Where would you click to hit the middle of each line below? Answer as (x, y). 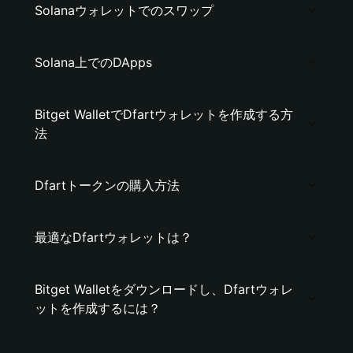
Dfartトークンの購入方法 (107, 185)
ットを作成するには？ (98, 308)
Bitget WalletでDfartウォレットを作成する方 (164, 114)
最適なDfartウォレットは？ (113, 237)
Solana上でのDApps (93, 62)
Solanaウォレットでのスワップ (124, 10)
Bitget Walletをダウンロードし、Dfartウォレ (164, 289)
